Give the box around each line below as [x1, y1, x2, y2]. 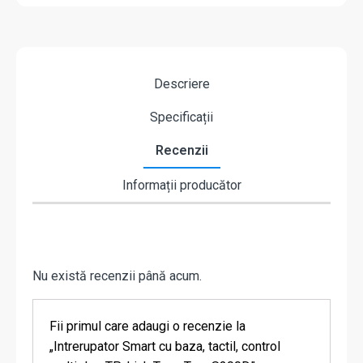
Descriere [153, 76, 210, 92]
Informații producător [122, 177, 241, 194]
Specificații [150, 109, 213, 126]
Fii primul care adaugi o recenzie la [49, 318, 246, 335]
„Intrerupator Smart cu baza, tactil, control [49, 339, 280, 355]
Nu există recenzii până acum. [32, 268, 202, 284]
